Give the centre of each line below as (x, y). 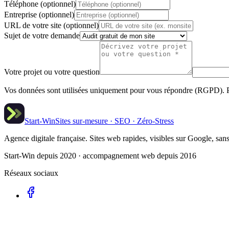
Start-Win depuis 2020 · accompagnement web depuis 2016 (100, 156)
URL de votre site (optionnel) (51, 26)
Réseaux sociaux (31, 173)
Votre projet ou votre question (52, 72)
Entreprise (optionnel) (39, 15)
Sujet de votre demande (42, 36)
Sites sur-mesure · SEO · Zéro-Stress (114, 121)
